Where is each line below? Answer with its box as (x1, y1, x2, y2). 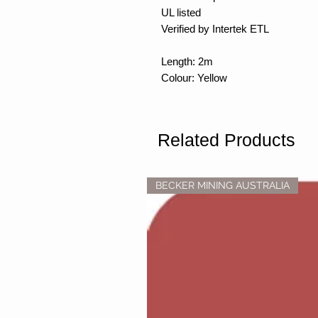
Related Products (158, 130, 295, 150)
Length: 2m (161, 55, 213, 68)
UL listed (161, 6, 201, 19)
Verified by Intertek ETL (161, 23, 269, 35)
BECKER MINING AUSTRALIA (155, 180, 290, 192)
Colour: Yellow (161, 72, 227, 84)
